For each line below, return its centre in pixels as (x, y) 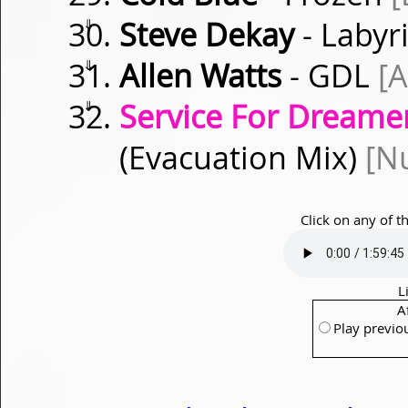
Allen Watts (200, 76)
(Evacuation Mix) (242, 158)
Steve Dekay (207, 35)
